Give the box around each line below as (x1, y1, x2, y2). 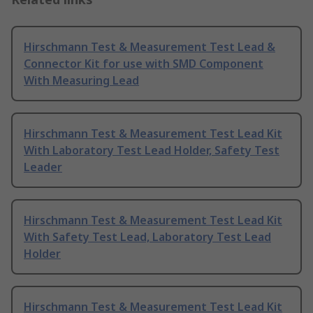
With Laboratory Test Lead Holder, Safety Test (24, 143, 279, 159)
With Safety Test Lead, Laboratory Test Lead (24, 229, 271, 245)
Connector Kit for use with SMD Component (24, 56, 263, 72)
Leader (24, 159, 62, 175)
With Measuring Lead (24, 73, 139, 89)
